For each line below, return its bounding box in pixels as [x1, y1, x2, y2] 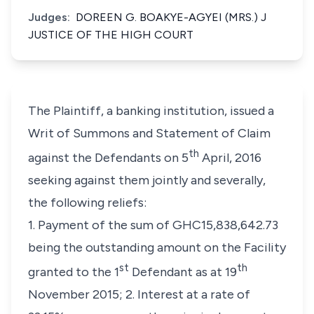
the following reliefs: [28, 195, 146, 210]
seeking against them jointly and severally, [28, 172, 266, 188]
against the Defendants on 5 [28, 150, 189, 165]
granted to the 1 [28, 264, 119, 280]
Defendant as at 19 [132, 264, 237, 280]
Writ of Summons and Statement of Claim [28, 125, 271, 141]
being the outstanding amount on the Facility [28, 240, 286, 255]
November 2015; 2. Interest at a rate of [28, 287, 250, 302]
